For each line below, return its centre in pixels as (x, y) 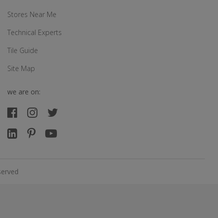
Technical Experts (35, 32)
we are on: (24, 92)
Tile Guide (23, 50)
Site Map (21, 68)
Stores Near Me (32, 14)
